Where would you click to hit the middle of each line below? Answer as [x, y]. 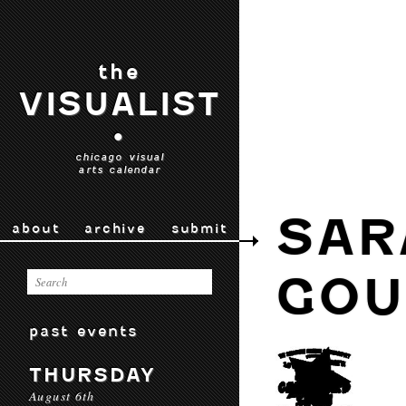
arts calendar [120, 169]
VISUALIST [120, 104]
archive [115, 228]
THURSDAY [92, 375]
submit [199, 228]
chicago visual [120, 157]
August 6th [62, 396]
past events [84, 331]
